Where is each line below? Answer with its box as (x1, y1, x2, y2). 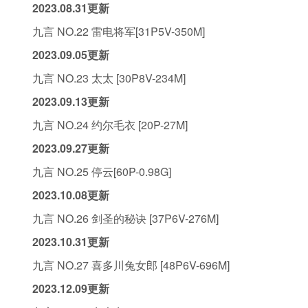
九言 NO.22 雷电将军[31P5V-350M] (32, 23, 205, 39)
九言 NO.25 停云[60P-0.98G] (32, 164, 171, 179)
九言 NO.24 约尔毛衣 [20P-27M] (32, 117, 188, 133)
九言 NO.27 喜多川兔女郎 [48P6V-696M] (32, 257, 230, 273)
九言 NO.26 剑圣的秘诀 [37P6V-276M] (32, 210, 219, 226)
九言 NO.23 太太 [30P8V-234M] (32, 70, 186, 86)
